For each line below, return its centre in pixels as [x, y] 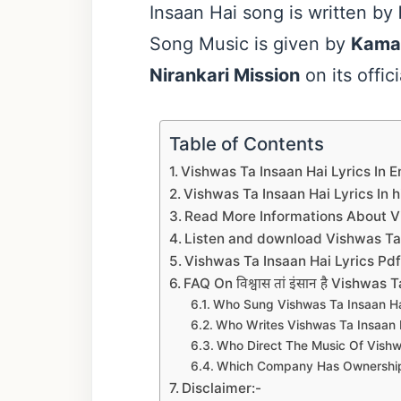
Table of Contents [247, 144]
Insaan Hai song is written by [274, 13]
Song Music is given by [250, 44]
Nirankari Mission [225, 76]
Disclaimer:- [222, 388]
